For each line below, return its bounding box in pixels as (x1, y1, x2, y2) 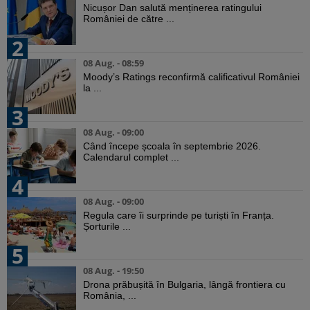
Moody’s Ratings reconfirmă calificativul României (83, 71, 300, 83)
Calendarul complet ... (83, 152, 179, 163)
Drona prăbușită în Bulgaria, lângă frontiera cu (83, 279, 286, 291)
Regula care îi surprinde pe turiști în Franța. (83, 210, 274, 221)
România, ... (83, 290, 136, 302)
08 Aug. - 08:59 (83, 57, 144, 70)
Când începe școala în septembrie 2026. (83, 140, 261, 152)
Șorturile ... (83, 221, 131, 232)
